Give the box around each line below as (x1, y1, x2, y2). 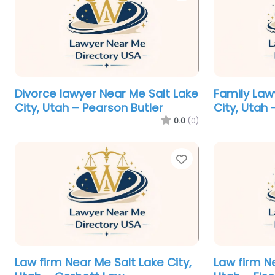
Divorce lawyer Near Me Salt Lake (15, 86, 198, 102)
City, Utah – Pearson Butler (15, 100, 163, 116)
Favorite (187, 150, 237, 168)
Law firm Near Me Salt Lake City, (15, 255, 192, 270)
